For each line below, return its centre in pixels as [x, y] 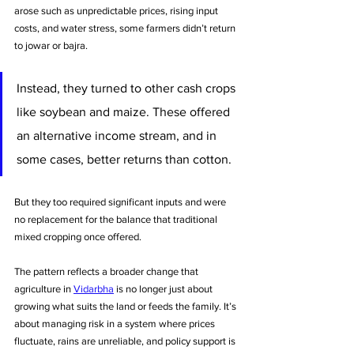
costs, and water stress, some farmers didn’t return [126, 28]
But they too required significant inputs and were [121, 201]
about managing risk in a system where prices [116, 323]
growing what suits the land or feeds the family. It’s [126, 306]
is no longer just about [164, 288]
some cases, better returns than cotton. [126, 159]
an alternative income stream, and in [118, 135]
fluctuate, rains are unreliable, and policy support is [126, 341]
